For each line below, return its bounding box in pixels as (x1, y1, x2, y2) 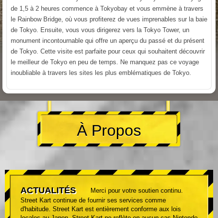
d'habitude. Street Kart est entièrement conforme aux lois (20, 205, 181, 213)
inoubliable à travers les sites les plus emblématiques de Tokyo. (11, 69, 191, 76)
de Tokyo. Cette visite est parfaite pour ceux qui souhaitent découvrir (11, 47, 205, 55)
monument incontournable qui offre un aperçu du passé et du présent (11, 36, 204, 44)
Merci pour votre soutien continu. (91, 186, 183, 194)
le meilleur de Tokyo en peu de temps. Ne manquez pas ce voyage (11, 58, 199, 66)
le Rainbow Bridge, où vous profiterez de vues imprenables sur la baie (11, 15, 207, 23)
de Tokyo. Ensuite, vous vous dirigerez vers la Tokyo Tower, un (11, 26, 189, 34)
